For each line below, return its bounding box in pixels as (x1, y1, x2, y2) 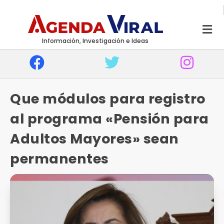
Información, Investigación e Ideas (41, 36, 148, 45)
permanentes (10, 149, 109, 168)
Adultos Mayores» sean (10, 129, 179, 148)
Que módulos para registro (10, 89, 205, 108)
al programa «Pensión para (10, 109, 209, 128)
